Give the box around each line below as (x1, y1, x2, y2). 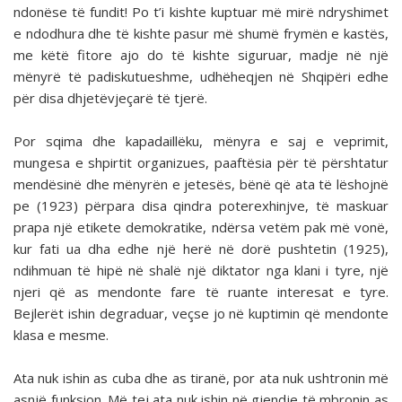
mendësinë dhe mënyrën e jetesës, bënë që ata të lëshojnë (13, 175, 389, 194)
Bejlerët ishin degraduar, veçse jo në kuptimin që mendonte (13, 304, 389, 323)
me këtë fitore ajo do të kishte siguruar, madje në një (13, 46, 389, 65)
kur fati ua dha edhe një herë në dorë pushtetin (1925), (13, 240, 389, 258)
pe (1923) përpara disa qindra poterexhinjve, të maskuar (13, 197, 389, 215)
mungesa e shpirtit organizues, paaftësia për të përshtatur (13, 153, 389, 172)
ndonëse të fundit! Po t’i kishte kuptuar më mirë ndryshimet (13, 3, 389, 22)
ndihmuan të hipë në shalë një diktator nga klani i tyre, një (13, 261, 389, 280)
